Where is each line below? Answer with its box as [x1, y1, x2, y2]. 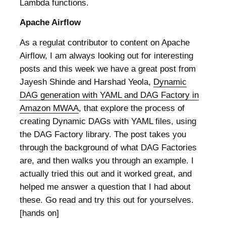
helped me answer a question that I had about [20, 181, 191, 192]
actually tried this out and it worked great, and [20, 168, 192, 179]
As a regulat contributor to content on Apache [20, 37, 190, 47]
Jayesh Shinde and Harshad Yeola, [20, 76, 154, 87]
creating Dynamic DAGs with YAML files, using [20, 116, 197, 126]
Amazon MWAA [20, 102, 79, 113]
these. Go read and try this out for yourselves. [20, 194, 194, 205]
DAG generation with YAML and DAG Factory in [20, 89, 199, 100]
